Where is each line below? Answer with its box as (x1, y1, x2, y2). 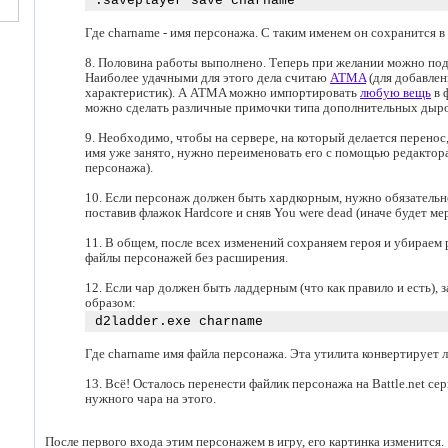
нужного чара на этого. (85, 392, 216, 407)
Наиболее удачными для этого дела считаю (85, 71, 330, 86)
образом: (85, 296, 136, 311)
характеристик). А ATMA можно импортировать (85, 86, 360, 101)
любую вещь (360, 86, 431, 101)
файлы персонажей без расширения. (85, 251, 288, 266)
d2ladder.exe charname (95, 314, 263, 330)
